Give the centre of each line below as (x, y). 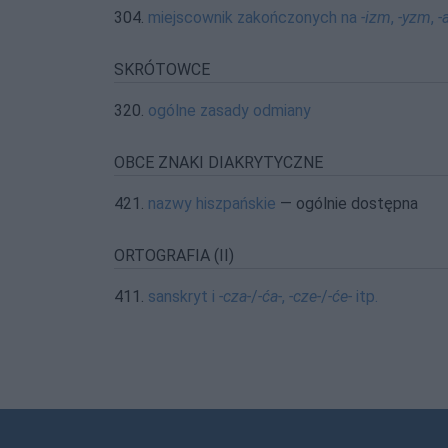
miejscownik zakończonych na (254, 17)
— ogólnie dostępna (347, 203)
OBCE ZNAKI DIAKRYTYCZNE (218, 162)
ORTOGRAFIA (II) (174, 255)
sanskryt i (183, 296)
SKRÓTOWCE (162, 69)
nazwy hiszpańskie (212, 203)
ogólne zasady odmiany (229, 110)
